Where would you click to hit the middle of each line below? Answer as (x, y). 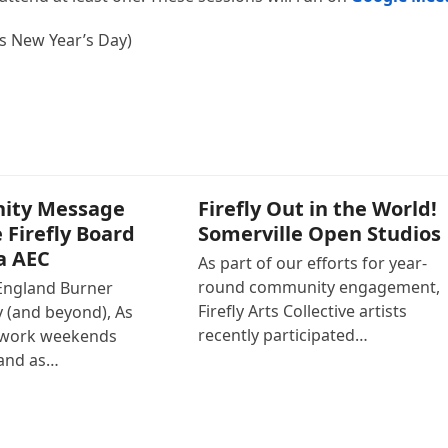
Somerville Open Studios (319, 234)
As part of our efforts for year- (312, 263)
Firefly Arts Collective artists (302, 311)
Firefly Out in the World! (317, 209)
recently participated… (282, 335)
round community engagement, (318, 287)
